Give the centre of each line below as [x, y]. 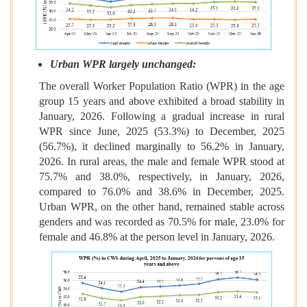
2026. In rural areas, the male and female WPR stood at [162, 162]
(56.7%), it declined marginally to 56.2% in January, [162, 147]
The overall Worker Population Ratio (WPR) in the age [162, 86]
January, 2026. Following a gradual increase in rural [162, 116]
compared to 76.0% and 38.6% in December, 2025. [162, 192]
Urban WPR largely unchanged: [123, 64]
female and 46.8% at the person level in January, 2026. [158, 237]
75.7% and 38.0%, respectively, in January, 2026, [162, 177]
